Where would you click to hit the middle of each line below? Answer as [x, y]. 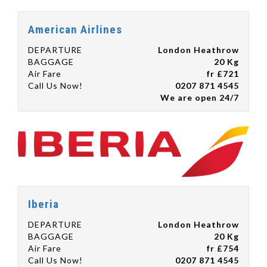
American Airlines [75, 30]
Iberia [44, 204]
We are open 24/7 [200, 97]
